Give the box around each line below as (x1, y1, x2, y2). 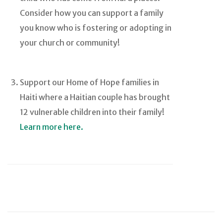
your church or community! (20, 38, 120, 48)
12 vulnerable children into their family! (20, 107, 165, 117)
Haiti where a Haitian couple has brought (20, 92, 170, 103)
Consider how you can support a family (20, 8, 164, 18)
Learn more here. (20, 122, 83, 132)
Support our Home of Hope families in (20, 77, 159, 88)
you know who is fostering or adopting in (20, 23, 171, 33)
